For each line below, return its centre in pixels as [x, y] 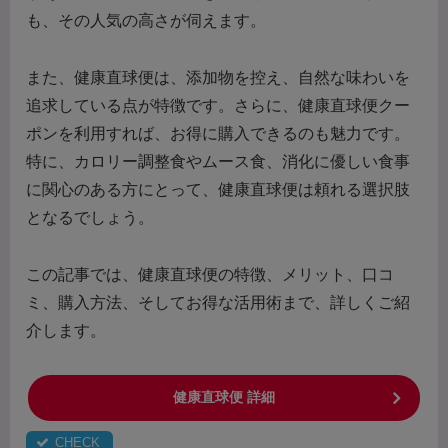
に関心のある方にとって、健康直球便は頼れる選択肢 [218, 189]
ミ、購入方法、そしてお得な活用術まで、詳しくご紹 [218, 302]
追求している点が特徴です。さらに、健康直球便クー [218, 105]
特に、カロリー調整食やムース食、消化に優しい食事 [218, 161]
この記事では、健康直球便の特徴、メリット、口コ [210, 274]
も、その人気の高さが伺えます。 [146, 20]
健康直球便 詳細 [224, 397]
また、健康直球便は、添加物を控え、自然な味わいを [218, 77]
